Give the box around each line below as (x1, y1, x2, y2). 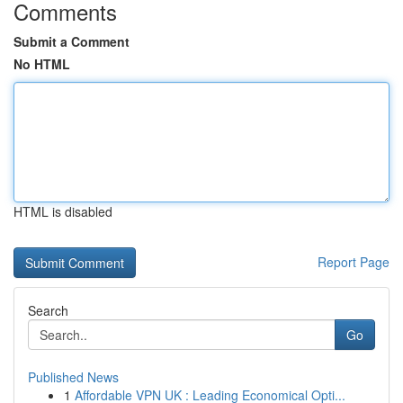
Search (28, 301, 68, 319)
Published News (28, 368, 119, 386)
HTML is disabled (13, 202, 112, 220)
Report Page (318, 253, 390, 271)
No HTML (13, 55, 70, 73)
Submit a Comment (13, 32, 130, 50)
